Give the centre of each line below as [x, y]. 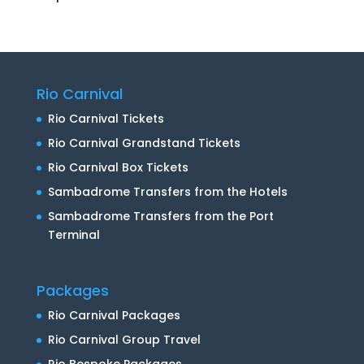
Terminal [74, 234]
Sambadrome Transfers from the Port [160, 216]
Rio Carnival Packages [114, 315]
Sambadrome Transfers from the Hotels [167, 191]
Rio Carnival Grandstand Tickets [144, 143]
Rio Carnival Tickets [106, 118]
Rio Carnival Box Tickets [118, 167]
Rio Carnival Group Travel [124, 339]
